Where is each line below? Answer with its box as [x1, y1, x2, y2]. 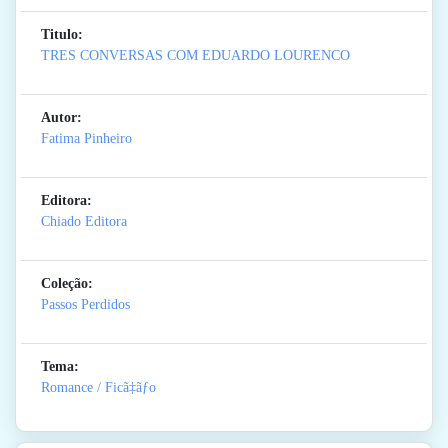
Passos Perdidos [41, 297, 130, 313]
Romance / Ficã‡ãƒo [41, 380, 156, 396]
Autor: [41, 110, 82, 126]
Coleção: [41, 276, 93, 292]
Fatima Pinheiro [41, 131, 132, 147]
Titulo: [41, 27, 83, 43]
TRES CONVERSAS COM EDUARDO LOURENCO [41, 48, 350, 64]
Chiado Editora [41, 214, 127, 230]
